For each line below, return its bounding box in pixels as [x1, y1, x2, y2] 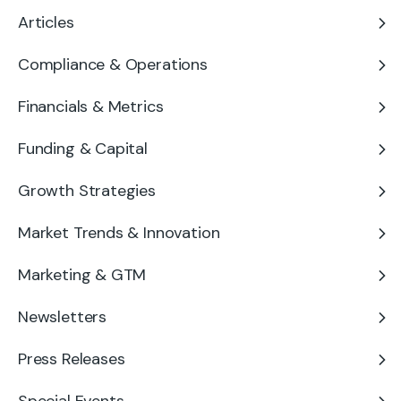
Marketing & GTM [18, 264, 147, 286]
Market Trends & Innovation [18, 222, 220, 243]
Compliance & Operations [18, 54, 208, 75]
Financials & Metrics [18, 96, 164, 117]
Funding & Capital [18, 138, 148, 159]
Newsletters [18, 306, 107, 328]
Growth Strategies [18, 180, 156, 201]
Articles [18, 12, 74, 33]
